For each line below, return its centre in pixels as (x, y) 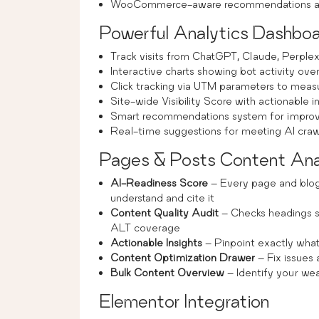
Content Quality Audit (164, 212)
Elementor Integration (184, 300)
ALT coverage (145, 227)
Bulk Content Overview (167, 272)
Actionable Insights (156, 242)
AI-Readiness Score (159, 182)
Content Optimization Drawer (183, 257)
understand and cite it (162, 197)
